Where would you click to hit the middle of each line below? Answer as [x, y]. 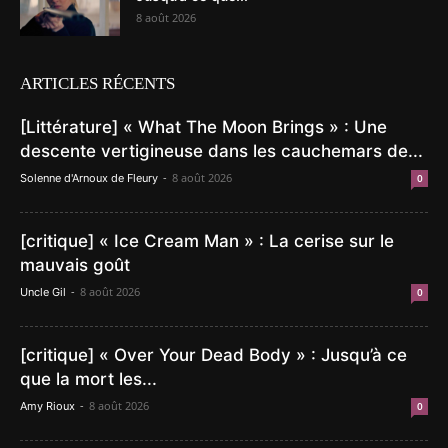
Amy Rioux [47, 406]
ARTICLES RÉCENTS [97, 83]
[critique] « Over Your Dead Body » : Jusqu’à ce [213, 355]
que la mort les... [88, 379]
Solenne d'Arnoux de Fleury [89, 178]
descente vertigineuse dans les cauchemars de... [221, 151]
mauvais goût [75, 265]
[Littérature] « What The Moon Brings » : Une [203, 127]
